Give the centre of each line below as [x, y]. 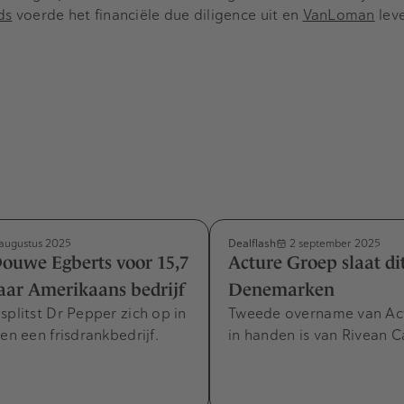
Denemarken [281, 290]
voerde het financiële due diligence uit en [157, 14]
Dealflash [252, 243]
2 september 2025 [334, 243]
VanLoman [339, 14]
